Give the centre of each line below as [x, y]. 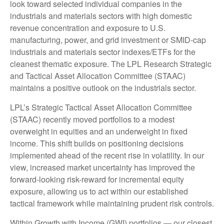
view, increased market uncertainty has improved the [102, 167]
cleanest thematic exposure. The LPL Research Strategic [111, 64]
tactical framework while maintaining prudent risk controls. [112, 203]
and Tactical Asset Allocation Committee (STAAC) [98, 76]
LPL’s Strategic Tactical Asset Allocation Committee [101, 107]
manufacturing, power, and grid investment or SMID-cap [108, 40]
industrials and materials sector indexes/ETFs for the [103, 52]
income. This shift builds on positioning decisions [97, 143]
